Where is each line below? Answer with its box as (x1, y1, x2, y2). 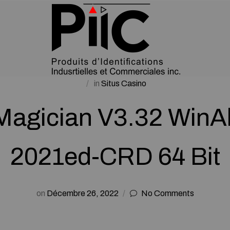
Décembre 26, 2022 (45, 189, 120, 198)
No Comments (141, 189, 194, 198)
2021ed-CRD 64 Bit (10, 143, 220, 170)
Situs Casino (101, 79, 146, 88)
